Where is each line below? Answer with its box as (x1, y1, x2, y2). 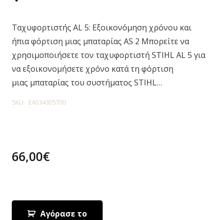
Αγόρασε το (40, 208, 87, 219)
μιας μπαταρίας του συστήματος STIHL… (12, 77, 162, 88)
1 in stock (12, 180, 49, 191)
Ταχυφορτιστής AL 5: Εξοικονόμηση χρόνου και (12, 22, 192, 33)
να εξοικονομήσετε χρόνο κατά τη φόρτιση (12, 63, 173, 74)
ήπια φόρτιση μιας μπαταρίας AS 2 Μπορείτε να (12, 36, 189, 47)
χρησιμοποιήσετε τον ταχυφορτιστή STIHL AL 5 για (12, 50, 205, 60)
